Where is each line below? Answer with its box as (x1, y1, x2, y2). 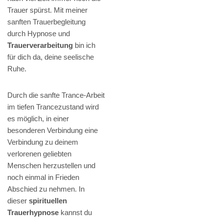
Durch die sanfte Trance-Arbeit (7, 91, 105, 100)
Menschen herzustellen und (7, 161, 95, 170)
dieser (7, 197, 29, 205)
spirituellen (29, 197, 67, 205)
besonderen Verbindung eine (7, 126, 98, 135)
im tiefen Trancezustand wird (7, 103, 99, 111)
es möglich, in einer (7, 114, 69, 123)
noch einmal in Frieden (7, 173, 79, 182)
